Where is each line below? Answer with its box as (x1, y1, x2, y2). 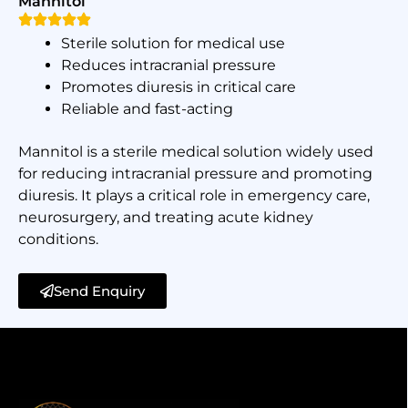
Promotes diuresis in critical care (60, 77, 296, 96)
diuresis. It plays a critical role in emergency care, (18, 187, 370, 205)
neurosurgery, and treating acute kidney (18, 209, 313, 227)
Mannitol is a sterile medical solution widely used (18, 143, 373, 161)
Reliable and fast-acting (60, 99, 233, 117)
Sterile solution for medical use (60, 34, 285, 52)
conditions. (18, 230, 98, 249)
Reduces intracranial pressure (60, 56, 276, 74)
